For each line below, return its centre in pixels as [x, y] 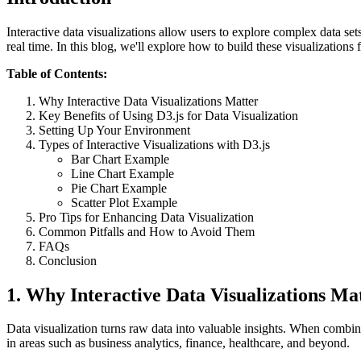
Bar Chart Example [120, 159]
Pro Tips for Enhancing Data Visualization [146, 217]
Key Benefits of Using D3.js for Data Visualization [168, 115]
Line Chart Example [122, 173]
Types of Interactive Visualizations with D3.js [154, 144]
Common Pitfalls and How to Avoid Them [147, 231]
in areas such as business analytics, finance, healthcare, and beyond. [178, 343]
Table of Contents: [57, 73]
